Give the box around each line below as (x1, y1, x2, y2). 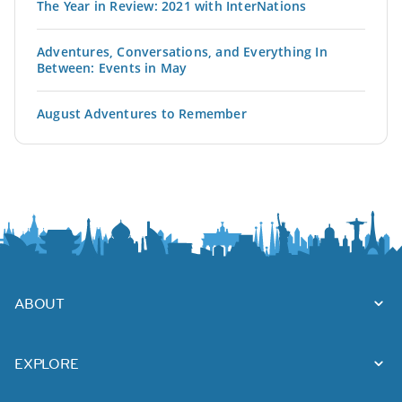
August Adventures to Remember (37, 104, 247, 122)
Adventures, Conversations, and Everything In (37, 42, 328, 60)
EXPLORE (14, 354, 79, 372)
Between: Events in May (37, 58, 188, 76)
